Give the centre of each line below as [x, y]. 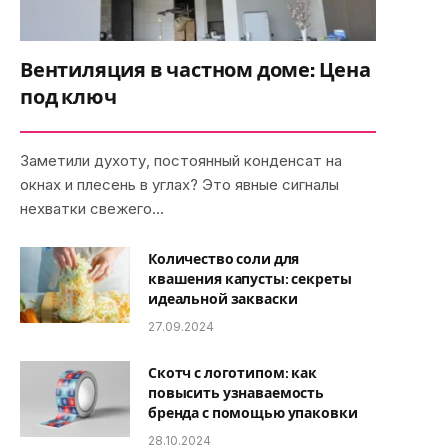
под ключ [68, 97]
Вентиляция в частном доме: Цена [195, 70]
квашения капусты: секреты [250, 278]
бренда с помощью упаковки [253, 412]
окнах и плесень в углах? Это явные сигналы [179, 184]
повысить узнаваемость [236, 392]
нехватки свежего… [92, 208]
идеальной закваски [223, 298]
